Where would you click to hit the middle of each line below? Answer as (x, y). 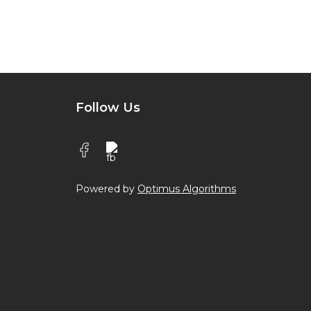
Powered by (107, 188)
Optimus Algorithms (187, 188)
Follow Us (108, 107)
